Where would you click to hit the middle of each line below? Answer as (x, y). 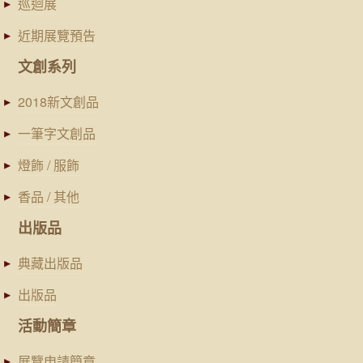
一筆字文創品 (57, 133)
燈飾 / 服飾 (49, 164)
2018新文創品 (58, 101)
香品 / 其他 (49, 196)
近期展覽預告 (57, 35)
